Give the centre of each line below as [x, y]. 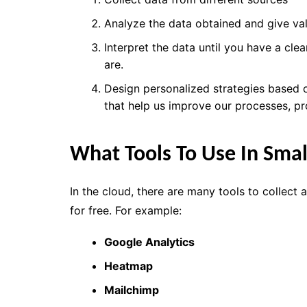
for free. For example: [127, 210]
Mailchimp [132, 290]
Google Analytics [149, 242]
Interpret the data [150, 47]
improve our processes [228, 105]
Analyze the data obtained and [186, 23]
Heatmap [128, 266]
